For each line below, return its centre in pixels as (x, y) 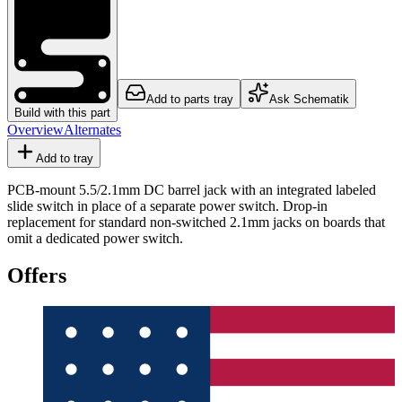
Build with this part (62, 112)
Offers (37, 276)
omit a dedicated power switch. (95, 238)
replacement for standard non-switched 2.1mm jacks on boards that (196, 222)
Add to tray (65, 158)
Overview (35, 129)
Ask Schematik (309, 99)
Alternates (92, 129)
